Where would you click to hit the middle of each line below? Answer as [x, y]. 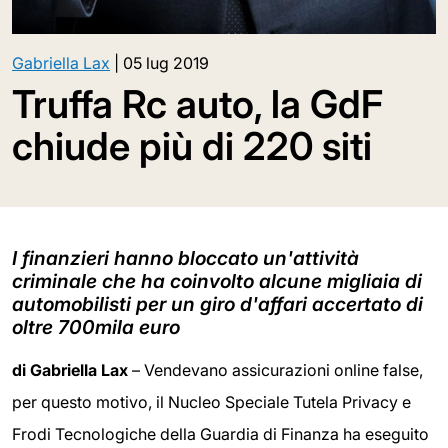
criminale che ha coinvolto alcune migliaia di [217, 281]
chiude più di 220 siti [192, 146]
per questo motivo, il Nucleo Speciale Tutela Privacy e [211, 402]
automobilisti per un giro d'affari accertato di [217, 304]
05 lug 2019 [166, 63]
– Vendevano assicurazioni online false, [275, 370]
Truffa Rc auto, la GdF [197, 104]
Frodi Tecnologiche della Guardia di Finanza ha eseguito [220, 434]
